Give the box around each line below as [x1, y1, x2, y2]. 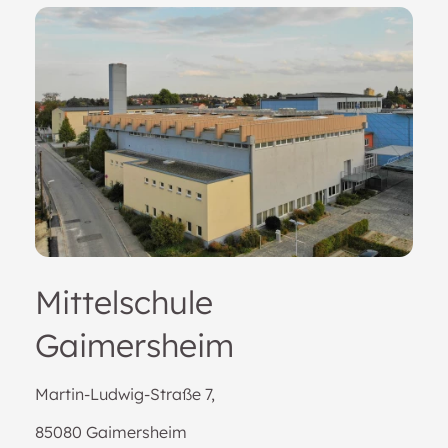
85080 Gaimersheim [34, 421, 187, 442]
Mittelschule [34, 281, 213, 322]
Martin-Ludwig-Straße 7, [34, 383, 215, 404]
